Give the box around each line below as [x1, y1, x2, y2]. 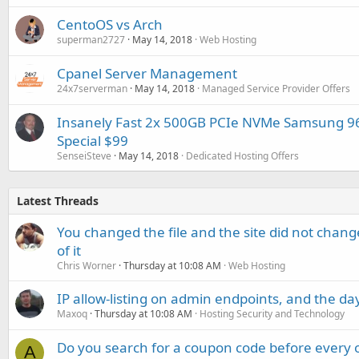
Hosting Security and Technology [200, 307, 345, 321]
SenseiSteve [57, 149, 111, 163]
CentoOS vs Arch [57, 15, 163, 34]
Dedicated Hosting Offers [186, 149, 299, 163]
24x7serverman [57, 82, 127, 95]
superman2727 [57, 33, 125, 46]
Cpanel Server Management [57, 64, 237, 83]
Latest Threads [17, 193, 99, 208]
